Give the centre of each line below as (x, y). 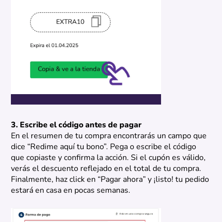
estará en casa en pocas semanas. (71, 191)
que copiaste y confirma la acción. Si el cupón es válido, (109, 158)
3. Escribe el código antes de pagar (77, 126)
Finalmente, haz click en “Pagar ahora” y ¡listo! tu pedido (110, 180)
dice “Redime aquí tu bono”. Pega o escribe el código (104, 147)
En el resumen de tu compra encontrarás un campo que (109, 137)
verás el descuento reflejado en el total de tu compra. (106, 169)
